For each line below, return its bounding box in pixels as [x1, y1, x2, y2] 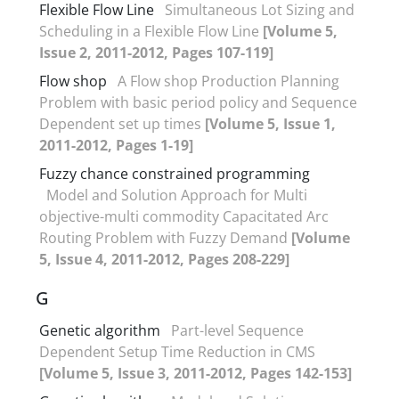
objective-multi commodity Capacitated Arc [39, 206, 329, 226]
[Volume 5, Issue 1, [205, 113, 336, 134]
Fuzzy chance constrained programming [39, 163, 310, 183]
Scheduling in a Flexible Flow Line [39, 20, 263, 41]
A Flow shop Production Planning [118, 70, 339, 91]
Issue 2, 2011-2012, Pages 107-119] [39, 42, 273, 62]
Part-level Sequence [171, 320, 304, 340]
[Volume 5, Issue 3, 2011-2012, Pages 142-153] [39, 362, 352, 383]
